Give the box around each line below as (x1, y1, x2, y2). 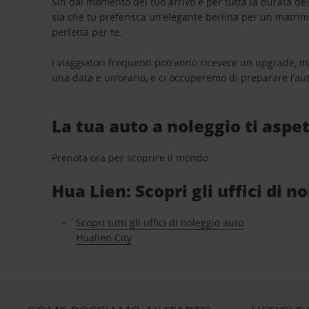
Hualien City (75, 231, 132, 244)
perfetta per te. (52, 26, 123, 39)
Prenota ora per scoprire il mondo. (52, 151, 212, 164)
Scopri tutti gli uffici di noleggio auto (75, 216, 243, 229)
